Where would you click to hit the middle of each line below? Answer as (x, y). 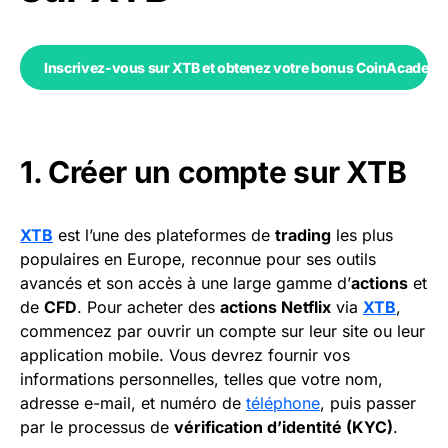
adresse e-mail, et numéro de (133, 403)
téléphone (283, 403)
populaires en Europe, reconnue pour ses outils (198, 259)
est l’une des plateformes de (164, 235)
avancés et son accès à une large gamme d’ (185, 283)
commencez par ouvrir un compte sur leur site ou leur (222, 331)
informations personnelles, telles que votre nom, (201, 379)
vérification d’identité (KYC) (283, 427)
